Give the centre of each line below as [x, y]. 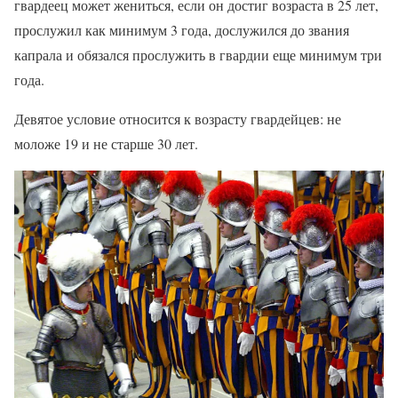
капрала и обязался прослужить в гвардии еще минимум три [198, 54]
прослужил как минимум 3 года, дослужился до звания [182, 29]
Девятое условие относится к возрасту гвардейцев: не [178, 118]
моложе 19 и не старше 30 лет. [106, 143]
